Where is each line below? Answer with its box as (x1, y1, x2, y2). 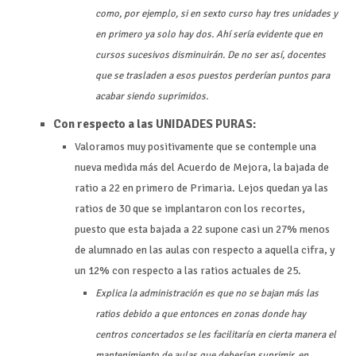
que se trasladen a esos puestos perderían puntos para (95, 68, 330, 82)
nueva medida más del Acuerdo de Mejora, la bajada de (75, 160, 330, 174)
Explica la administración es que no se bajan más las (95, 287, 319, 300)
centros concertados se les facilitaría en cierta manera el (95, 328, 336, 342)
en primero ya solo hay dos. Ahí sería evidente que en (95, 27, 323, 41)
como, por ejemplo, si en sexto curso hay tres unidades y (95, 6, 338, 20)
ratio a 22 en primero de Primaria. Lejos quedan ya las (75, 180, 329, 195)
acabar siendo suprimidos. (95, 89, 211, 103)
